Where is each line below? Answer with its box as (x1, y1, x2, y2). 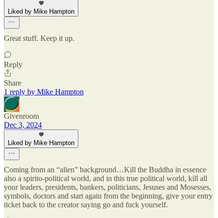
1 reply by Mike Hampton (4, 87, 84, 96)
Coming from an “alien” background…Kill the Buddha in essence (4, 165, 206, 174)
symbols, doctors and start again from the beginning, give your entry (4, 191, 213, 200)
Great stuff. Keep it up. (4, 34, 74, 42)
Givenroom (4, 111, 39, 120)
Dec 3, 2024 (4, 120, 42, 129)
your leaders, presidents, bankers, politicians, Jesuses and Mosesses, (4, 182, 211, 191)
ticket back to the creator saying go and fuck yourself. (4, 200, 168, 209)
